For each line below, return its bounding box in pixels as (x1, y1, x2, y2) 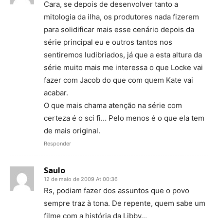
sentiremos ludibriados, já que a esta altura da (44, 50, 202, 59)
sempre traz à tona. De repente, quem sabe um (44, 199, 205, 208)
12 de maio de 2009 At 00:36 (44, 176, 118, 182)
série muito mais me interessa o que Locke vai (44, 63, 203, 72)
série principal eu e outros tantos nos (44, 37, 172, 47)
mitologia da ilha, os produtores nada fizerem (44, 12, 199, 21)
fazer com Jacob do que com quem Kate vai (44, 75, 193, 85)
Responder (44, 140, 71, 147)
